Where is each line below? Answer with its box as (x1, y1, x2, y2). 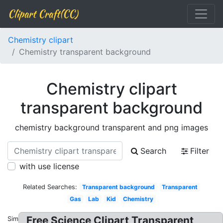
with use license (19, 161, 79, 171)
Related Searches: (22, 183, 77, 191)
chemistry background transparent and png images (15, 122, 208, 132)
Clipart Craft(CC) (8, 6, 78, 21)
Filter (190, 146, 209, 156)
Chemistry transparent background (19, 47, 151, 57)
